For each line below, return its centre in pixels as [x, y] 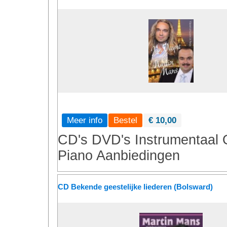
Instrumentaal [177, 140]
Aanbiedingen [138, 156]
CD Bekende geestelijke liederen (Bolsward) [135, 187]
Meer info [85, 120]
